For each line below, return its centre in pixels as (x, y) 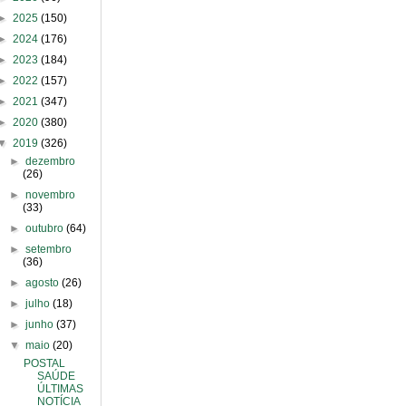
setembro (49, 249)
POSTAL (44, 363)
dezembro (51, 161)
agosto (44, 283)
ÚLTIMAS (60, 389)
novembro (51, 195)
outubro (46, 228)
